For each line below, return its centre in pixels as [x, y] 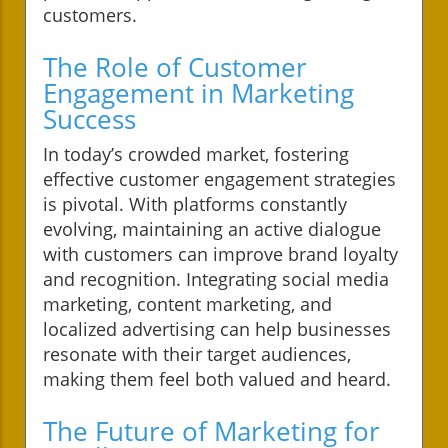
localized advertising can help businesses [217, 328]
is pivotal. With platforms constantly [195, 203]
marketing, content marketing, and [187, 303]
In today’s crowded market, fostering [196, 153]
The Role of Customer [175, 66]
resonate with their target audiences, [197, 353]
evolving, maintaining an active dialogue [212, 228]
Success [89, 118]
